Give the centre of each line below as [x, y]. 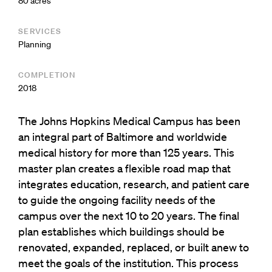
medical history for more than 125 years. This [126, 152]
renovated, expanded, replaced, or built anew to [134, 247]
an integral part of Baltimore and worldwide [123, 136]
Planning [35, 44]
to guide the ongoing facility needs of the [117, 199]
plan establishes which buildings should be [121, 231]
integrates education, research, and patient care [134, 184]
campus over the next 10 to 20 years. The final [129, 215]
